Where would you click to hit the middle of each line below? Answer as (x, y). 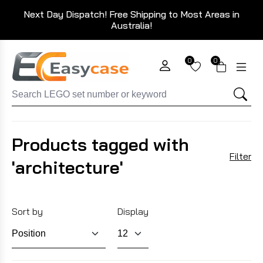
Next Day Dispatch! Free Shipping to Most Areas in (131, 14)
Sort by (27, 212)
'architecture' (68, 167)
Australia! (131, 25)
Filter (240, 156)
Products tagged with (100, 144)
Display (133, 212)
